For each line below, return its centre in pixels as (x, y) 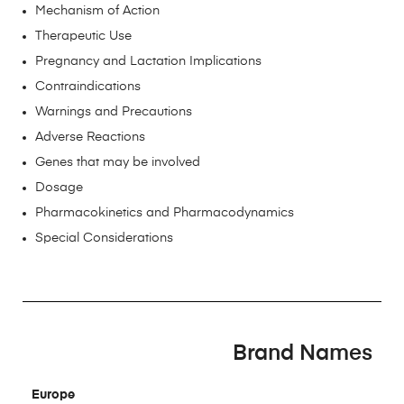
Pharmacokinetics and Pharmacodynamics (165, 212)
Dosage (59, 187)
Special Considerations (104, 238)
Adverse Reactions (90, 137)
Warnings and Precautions (114, 111)
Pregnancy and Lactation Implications (148, 61)
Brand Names (303, 353)
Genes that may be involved (118, 162)
